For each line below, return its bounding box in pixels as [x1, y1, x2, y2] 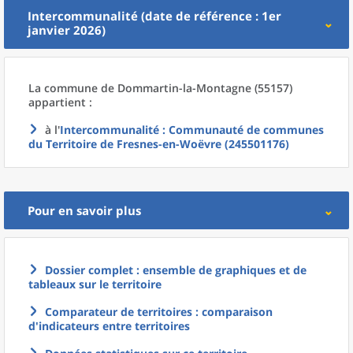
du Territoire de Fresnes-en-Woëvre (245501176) [28, 136, 289, 151]
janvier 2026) [28, 22, 106, 38]
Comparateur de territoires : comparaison [45, 304, 273, 319]
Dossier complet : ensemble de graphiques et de [45, 262, 307, 277]
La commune [28, 80, 101, 95]
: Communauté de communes [159, 122, 324, 137]
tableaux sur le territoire [28, 277, 162, 292]
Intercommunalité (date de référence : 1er [28, 8, 281, 24]
